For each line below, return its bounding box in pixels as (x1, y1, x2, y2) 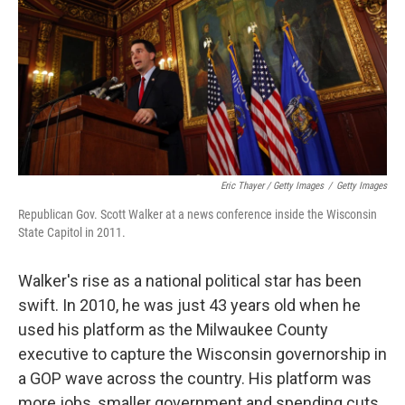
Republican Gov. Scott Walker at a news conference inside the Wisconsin (18, 206, 377, 221)
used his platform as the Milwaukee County (18, 319, 328, 339)
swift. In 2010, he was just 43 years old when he (18, 295, 361, 315)
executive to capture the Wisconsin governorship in (18, 344, 387, 363)
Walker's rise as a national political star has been (18, 270, 362, 290)
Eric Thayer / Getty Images (221, 179, 324, 192)
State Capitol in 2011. (18, 224, 126, 240)
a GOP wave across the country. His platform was (18, 368, 372, 388)
